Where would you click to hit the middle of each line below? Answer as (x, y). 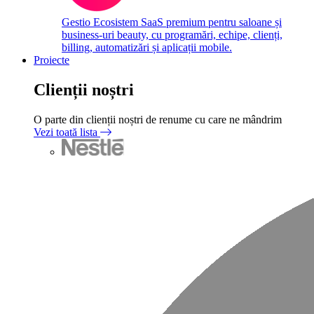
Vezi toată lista (67, 132)
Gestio (77, 22)
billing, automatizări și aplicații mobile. (147, 47)
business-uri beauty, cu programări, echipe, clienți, (172, 35)
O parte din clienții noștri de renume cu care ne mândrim (158, 119)
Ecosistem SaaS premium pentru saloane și (187, 22)
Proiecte (52, 60)
